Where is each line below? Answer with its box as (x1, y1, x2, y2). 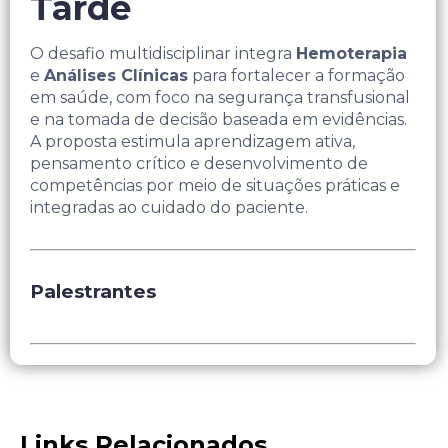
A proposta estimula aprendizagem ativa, (30, 132, 355, 152)
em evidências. (292, 110, 408, 130)
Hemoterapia (296, 44, 407, 64)
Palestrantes (30, 280, 156, 304)
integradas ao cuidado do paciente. (30, 198, 308, 218)
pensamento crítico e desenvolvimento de (30, 154, 368, 174)
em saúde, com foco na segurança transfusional (30, 88, 410, 108)
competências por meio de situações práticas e (30, 176, 400, 196)
